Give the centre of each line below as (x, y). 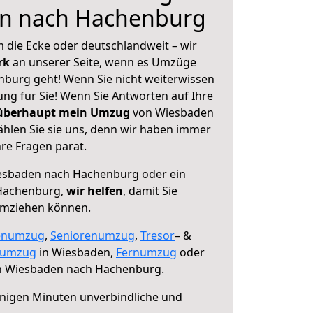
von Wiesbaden (172, 112)
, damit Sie (150, 191)
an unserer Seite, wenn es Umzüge (104, 62)
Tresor (158, 235)
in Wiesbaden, (76, 252)
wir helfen (95, 191)
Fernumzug (146, 252)
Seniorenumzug (93, 235)
